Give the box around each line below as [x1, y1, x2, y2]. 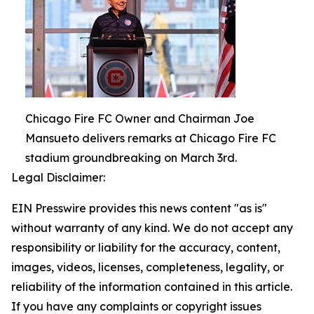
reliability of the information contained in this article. [11, 279, 292, 294]
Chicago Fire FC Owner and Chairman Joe [25, 111, 254, 125]
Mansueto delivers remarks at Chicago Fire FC [25, 130, 276, 145]
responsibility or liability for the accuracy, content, [11, 240, 280, 254]
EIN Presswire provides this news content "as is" [11, 200, 267, 215]
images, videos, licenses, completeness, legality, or [11, 259, 284, 274]
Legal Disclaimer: [11, 170, 105, 184]
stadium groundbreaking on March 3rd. [25, 150, 237, 165]
